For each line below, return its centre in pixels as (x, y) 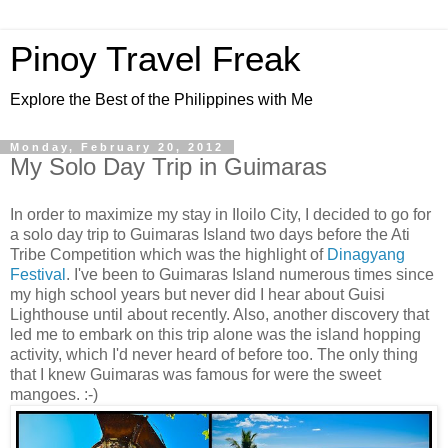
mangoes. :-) (54, 394)
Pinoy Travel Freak (155, 59)
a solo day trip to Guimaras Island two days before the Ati (210, 234)
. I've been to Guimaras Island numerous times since (250, 274)
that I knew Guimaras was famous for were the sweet (195, 374)
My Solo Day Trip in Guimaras (168, 166)
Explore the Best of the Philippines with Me (161, 99)
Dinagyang (366, 254)
